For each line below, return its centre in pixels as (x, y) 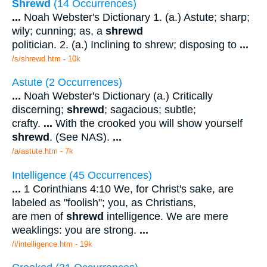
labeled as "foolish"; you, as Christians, (104, 202)
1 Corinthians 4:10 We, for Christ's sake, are (127, 189)
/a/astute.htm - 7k (43, 151)
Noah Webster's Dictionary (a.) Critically (117, 96)
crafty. (28, 124)
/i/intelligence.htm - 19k (52, 244)
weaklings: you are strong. (76, 230)
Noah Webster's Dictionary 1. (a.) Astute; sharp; (135, 17)
